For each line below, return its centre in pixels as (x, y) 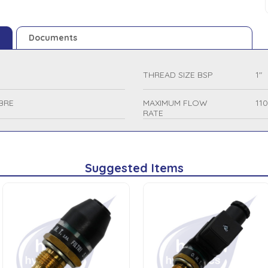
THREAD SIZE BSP (178, 75)
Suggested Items (134, 168)
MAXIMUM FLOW (175, 103)
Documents (53, 38)
